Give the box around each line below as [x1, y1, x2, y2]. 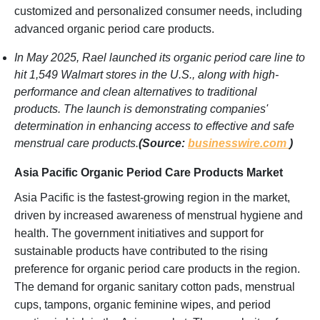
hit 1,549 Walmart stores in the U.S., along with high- [14, 68, 279, 81]
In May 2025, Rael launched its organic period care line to [14, 51, 305, 64]
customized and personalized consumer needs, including [14, 4, 302, 17]
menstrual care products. [14, 136, 139, 149]
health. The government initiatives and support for [14, 226, 264, 239]
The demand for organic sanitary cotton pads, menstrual [14, 280, 295, 293]
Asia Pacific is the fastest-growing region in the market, [14, 191, 290, 204]
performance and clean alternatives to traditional [14, 85, 257, 98]
